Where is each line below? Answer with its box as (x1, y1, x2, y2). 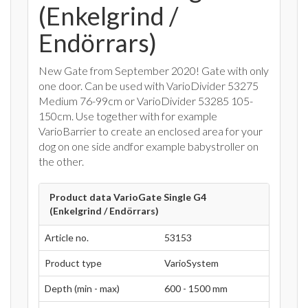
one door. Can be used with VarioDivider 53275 (38, 79, 258, 93)
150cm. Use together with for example (38, 109, 217, 123)
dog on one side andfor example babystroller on (38, 140, 258, 153)
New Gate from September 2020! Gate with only (38, 64, 269, 78)
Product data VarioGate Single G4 (49, 191, 206, 203)
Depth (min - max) (45, 283, 120, 295)
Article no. (45, 232, 89, 244)
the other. (38, 155, 84, 168)
